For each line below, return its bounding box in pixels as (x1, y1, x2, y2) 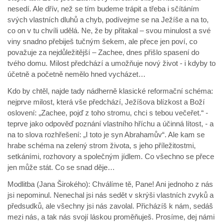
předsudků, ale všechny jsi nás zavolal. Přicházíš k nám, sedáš (7, 202, 213, 211)
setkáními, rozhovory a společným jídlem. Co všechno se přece (7, 152, 214, 161)
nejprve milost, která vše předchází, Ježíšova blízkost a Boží (7, 98, 205, 107)
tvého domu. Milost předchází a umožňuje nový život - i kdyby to (7, 59, 216, 68)
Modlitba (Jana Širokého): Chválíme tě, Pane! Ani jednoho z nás (7, 180, 213, 189)
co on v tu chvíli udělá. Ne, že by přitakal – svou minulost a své (7, 26, 211, 35)
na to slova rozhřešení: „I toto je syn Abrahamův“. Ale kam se (7, 130, 205, 139)
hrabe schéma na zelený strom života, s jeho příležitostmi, (7, 141, 196, 150)
